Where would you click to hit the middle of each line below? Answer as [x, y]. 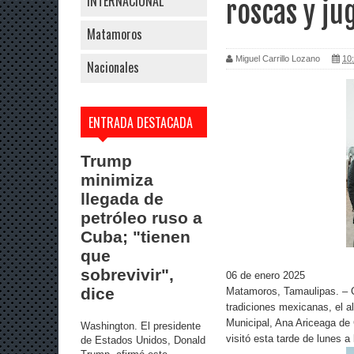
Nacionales [113, 67]
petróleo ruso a [141, 218]
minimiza [117, 180]
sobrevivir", [127, 275]
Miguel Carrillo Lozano [278, 58]
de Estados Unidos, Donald [143, 340]
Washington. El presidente [141, 326]
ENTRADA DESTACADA [141, 122]
